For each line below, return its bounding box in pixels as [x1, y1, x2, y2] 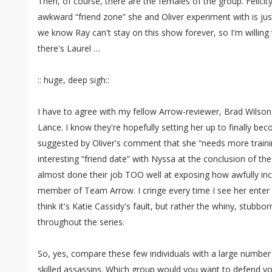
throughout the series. [38, 216, 124, 228]
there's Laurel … [38, 42, 100, 54]
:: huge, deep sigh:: [38, 74, 109, 86]
